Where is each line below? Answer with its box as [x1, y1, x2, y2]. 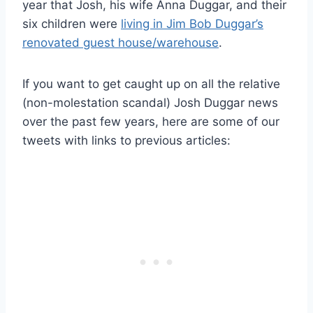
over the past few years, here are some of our [22, 114, 279, 129]
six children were [22, 16, 121, 31]
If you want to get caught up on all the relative [22, 76, 280, 91]
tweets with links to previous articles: [22, 133, 231, 147]
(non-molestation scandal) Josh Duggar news [22, 95, 278, 110]
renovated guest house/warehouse [22, 35, 219, 50]
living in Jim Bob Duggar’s [121, 16, 263, 31]
